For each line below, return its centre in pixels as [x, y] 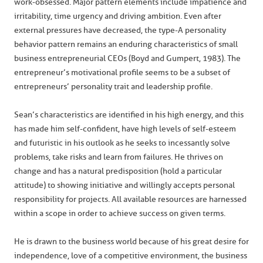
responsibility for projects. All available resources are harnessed [130, 199]
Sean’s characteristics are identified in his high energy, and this [129, 115]
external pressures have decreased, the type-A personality [120, 30]
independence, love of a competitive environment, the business [131, 256]
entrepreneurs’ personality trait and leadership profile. [113, 87]
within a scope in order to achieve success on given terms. [120, 213]
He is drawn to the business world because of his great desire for [131, 242]
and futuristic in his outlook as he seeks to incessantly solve [122, 143]
